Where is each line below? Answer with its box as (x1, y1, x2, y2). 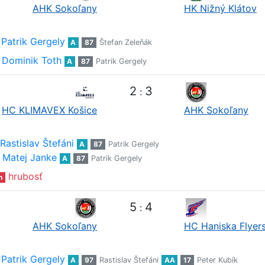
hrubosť (8, 170, 43, 183)
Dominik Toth (1, 54, 62, 67)
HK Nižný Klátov (184, 2, 257, 15)
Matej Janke (2, 151, 57, 164)
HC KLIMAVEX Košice (2, 104, 97, 117)
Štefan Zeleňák (99, 38, 152, 47)
